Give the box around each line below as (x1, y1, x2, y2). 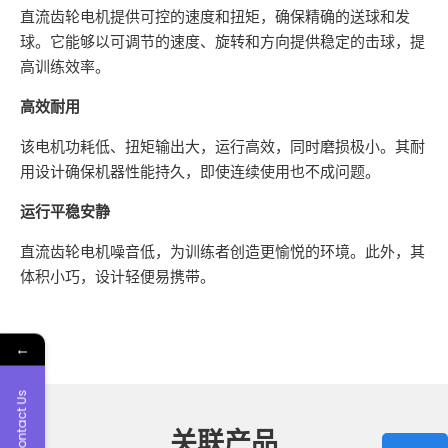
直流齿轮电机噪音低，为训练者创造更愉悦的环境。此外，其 (20, 241, 425, 261)
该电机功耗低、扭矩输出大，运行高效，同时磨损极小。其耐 (20, 136, 425, 156)
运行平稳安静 (20, 201, 110, 221)
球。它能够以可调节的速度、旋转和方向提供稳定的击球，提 (20, 31, 425, 51)
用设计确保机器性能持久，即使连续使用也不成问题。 (20, 161, 380, 181)
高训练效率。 (20, 56, 110, 76)
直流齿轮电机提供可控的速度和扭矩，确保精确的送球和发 (20, 6, 410, 26)
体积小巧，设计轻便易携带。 (20, 266, 215, 286)
